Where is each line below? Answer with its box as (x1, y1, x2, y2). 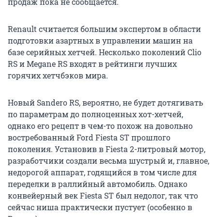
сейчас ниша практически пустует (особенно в (8, 202, 192, 213)
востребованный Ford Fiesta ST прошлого (8, 132, 170, 143)
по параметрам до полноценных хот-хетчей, (8, 109, 183, 120)
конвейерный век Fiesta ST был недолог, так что (8, 190, 198, 201)
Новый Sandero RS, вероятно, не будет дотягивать (8, 97, 203, 108)
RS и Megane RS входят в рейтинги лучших (8, 59, 177, 69)
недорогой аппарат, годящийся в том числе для (8, 167, 197, 178)
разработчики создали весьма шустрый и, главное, (8, 155, 209, 166)
